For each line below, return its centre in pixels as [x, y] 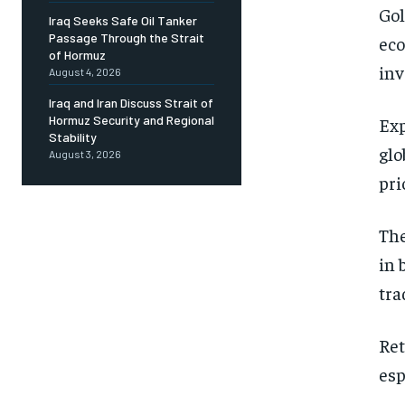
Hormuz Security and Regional [132, 120]
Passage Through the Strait [127, 38]
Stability [73, 137]
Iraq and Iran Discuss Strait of [131, 103]
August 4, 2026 [85, 72]
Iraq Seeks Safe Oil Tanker [123, 21]
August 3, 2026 [85, 154]
